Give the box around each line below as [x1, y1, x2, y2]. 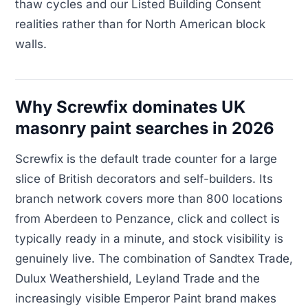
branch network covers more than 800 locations [15, 191, 283, 206]
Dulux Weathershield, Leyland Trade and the [15, 271, 260, 285]
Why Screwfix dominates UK [15, 97, 245, 118]
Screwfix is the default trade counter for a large [15, 151, 277, 166]
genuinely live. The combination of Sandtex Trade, [15, 251, 293, 265]
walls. [15, 37, 47, 52]
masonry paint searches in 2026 [15, 118, 274, 139]
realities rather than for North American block [15, 17, 265, 32]
